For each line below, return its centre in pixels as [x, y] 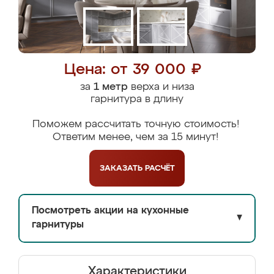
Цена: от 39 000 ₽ [132, 70]
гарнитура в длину [137, 99]
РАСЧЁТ [160, 168]
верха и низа [161, 87]
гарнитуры [58, 225]
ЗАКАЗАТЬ [122, 168]
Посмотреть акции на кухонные [110, 211]
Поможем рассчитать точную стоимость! [135, 124]
